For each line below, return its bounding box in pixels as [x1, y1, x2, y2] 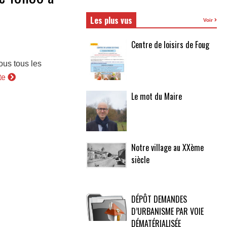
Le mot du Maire [131, 90, 182, 102]
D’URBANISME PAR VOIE [131, 205, 204, 217]
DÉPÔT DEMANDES [131, 193, 187, 205]
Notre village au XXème [131, 141, 204, 154]
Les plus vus [90, 14, 132, 26]
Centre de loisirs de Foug [131, 39, 209, 51]
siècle [131, 154, 149, 166]
